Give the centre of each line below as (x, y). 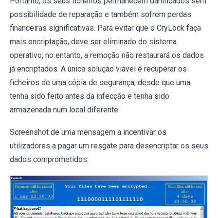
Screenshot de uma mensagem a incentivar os (88, 132)
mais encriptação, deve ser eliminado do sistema (93, 42)
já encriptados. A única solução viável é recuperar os (98, 69)
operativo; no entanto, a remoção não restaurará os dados (107, 55)
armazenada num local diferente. (65, 110)
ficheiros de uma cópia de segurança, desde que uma (100, 82)
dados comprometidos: (49, 159)
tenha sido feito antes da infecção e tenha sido (90, 96)
